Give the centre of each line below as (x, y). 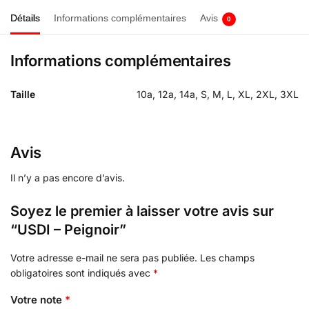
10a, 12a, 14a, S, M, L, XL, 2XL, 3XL (218, 94)
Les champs (227, 257)
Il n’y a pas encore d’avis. (68, 177)
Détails (25, 18)
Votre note (38, 299)
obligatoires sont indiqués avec (82, 272)
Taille (23, 94)
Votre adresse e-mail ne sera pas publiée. (104, 257)
